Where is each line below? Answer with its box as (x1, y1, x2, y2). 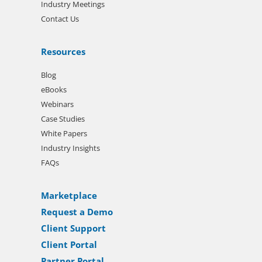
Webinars (41, 99, 74, 110)
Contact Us (41, 13, 79, 25)
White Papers (41, 128, 87, 139)
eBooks (41, 84, 67, 95)
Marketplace (41, 189, 97, 202)
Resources (41, 46, 85, 58)
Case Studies (41, 113, 85, 125)
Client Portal (41, 239, 97, 251)
